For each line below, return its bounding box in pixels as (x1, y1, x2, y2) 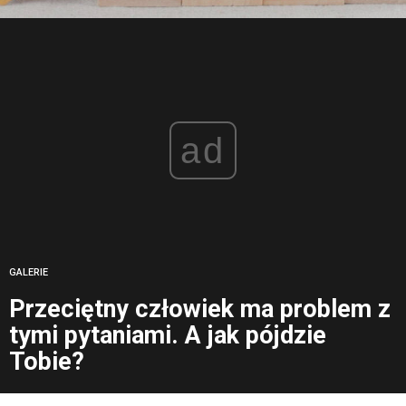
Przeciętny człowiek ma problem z (9, 295, 391, 324)
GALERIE (9, 266, 48, 279)
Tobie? (9, 347, 84, 377)
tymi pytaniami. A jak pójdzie (9, 321, 326, 351)
